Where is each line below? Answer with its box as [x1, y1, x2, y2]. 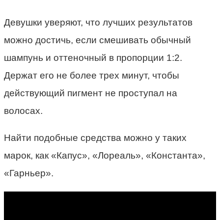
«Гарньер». [4, 167, 54, 178]
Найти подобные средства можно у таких [4, 132, 187, 143]
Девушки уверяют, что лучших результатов [4, 17, 192, 27]
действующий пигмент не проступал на [4, 87, 177, 98]
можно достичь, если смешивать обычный [4, 34, 191, 45]
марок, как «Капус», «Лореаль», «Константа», [4, 150, 205, 161]
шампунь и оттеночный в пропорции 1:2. [4, 52, 182, 63]
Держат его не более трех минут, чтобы [4, 70, 179, 81]
